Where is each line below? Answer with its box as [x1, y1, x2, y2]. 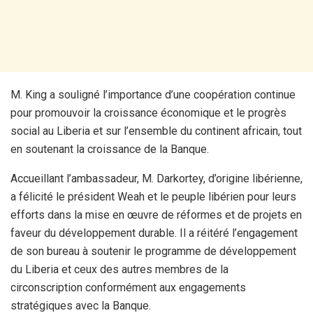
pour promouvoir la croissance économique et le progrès [10, 105, 286, 119]
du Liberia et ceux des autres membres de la [10, 262, 228, 276]
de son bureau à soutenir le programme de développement [10, 244, 296, 258]
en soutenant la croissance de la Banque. [10, 142, 209, 156]
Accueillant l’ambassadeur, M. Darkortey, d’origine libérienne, [10, 171, 303, 185]
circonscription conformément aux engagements [10, 280, 246, 294]
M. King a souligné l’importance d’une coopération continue [10, 87, 296, 101]
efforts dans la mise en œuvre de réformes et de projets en [10, 208, 302, 221]
